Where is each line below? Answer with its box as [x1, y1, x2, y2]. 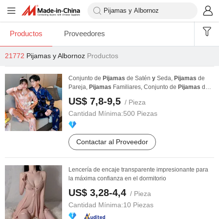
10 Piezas [123, 201, 153, 209]
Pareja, [68, 84, 89, 90]
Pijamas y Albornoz [26, 52, 85, 60]
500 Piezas [123, 109, 157, 117]
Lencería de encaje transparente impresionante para [68, 166, 208, 173]
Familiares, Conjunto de [111, 84, 178, 90]
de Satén [125, 75, 152, 82]
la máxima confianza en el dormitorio [68, 175, 166, 182]
